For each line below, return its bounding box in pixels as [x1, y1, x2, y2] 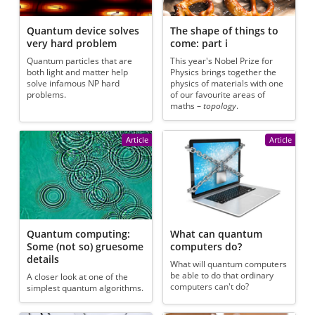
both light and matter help [27, 67, 129, 78]
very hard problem [27, 36, 117, 50]
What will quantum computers [170, 259, 288, 270]
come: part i [170, 36, 229, 50]
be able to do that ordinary [170, 270, 274, 281]
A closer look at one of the [27, 271, 129, 283]
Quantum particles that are [27, 56, 133, 67]
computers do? [170, 239, 243, 253]
